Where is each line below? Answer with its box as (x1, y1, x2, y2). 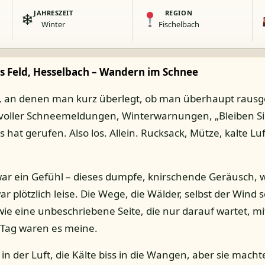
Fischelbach (158, 18, 199, 30)
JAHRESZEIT (34, 8, 73, 17)
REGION (164, 8, 193, 17)
